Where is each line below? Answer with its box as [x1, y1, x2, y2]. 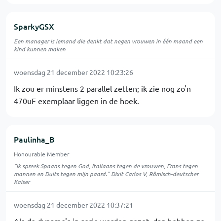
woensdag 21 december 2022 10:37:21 [14, 200, 133, 209]
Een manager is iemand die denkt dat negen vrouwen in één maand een [14, 37, 203, 45]
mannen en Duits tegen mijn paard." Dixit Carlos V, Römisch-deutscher [14, 170, 198, 178]
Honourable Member [14, 150, 70, 158]
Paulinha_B [14, 134, 55, 145]
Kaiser [14, 178, 30, 185]
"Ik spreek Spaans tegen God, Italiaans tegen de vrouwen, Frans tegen [14, 162, 198, 170]
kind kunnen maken [14, 45, 66, 53]
